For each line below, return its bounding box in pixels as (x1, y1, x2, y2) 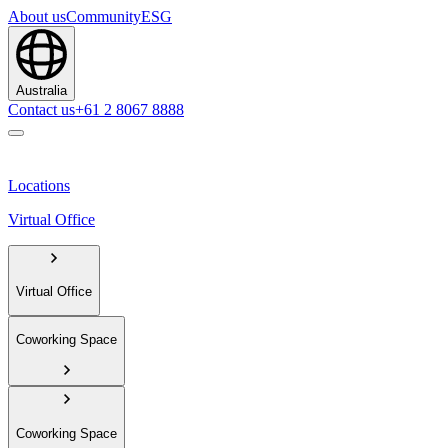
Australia (16, 83, 67, 98)
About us (8, 8, 66, 25)
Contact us (8, 101, 75, 118)
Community (66, 8, 141, 25)
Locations (8, 177, 70, 194)
